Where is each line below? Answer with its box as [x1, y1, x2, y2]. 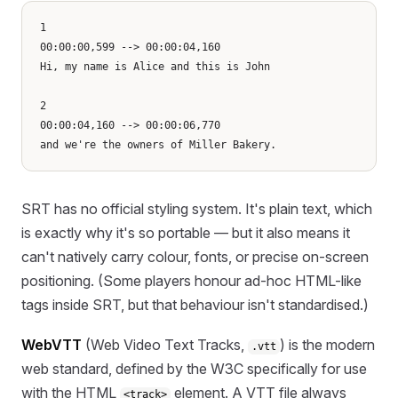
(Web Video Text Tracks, [82, 336, 248, 354]
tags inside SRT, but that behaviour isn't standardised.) [21, 295, 369, 314]
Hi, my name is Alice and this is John [40, 60, 270, 73]
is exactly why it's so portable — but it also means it [21, 223, 350, 242]
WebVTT [21, 336, 82, 354]
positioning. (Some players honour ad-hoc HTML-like [21, 271, 362, 290]
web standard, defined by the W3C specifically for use [21, 360, 367, 378]
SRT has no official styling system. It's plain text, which [21, 199, 372, 218]
